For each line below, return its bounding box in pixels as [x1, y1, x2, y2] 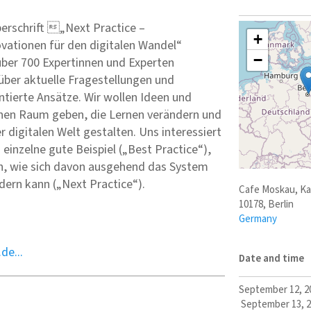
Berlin [267, 197, 294, 212]
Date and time [238, 251, 304, 266]
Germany [238, 212, 277, 227]
